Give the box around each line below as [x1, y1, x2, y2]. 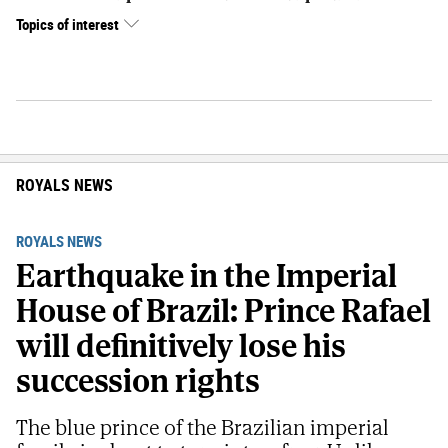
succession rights [16, 355, 260, 406]
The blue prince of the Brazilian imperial [16, 409, 389, 444]
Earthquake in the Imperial [16, 250, 397, 301]
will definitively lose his [16, 320, 346, 371]
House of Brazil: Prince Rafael [16, 285, 431, 336]
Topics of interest [16, 13, 119, 34]
